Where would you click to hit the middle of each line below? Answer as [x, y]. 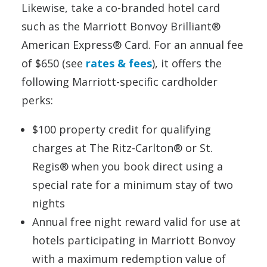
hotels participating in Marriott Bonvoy [134, 240]
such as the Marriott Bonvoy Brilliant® [121, 26]
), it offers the [187, 63]
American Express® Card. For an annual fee [132, 44]
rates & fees [119, 63]
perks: [37, 100]
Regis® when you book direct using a [128, 166]
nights [49, 203]
